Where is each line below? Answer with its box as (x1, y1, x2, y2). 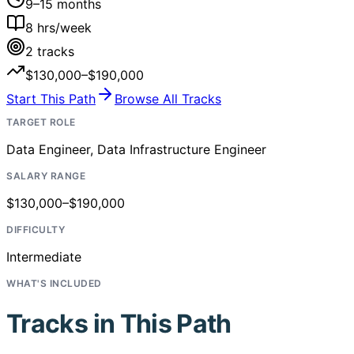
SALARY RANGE (6, 169, 85, 182)
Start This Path (6, 90, 96, 107)
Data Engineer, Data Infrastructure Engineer (6, 141, 266, 157)
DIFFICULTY (6, 223, 65, 235)
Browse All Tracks (115, 90, 221, 107)
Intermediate (6, 248, 81, 265)
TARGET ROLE (6, 115, 76, 128)
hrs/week (33, 19, 92, 36)
